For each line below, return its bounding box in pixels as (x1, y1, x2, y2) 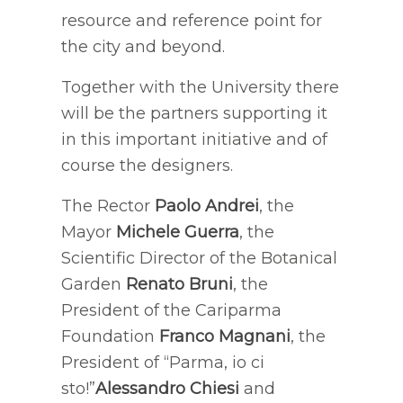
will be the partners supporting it (60, 103, 327, 123)
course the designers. (60, 155, 233, 175)
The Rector (60, 195, 155, 216)
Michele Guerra (115, 221, 239, 242)
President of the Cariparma (60, 300, 282, 320)
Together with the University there (60, 76, 339, 97)
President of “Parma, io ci (60, 352, 264, 372)
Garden (60, 273, 126, 294)
